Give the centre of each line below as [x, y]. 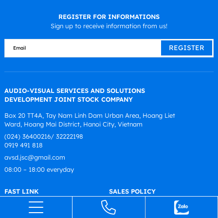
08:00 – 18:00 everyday [39, 170]
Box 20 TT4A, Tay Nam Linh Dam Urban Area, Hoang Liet [90, 115]
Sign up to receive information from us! [109, 26]
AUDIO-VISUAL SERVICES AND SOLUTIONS [74, 90]
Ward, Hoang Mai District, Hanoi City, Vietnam [73, 124]
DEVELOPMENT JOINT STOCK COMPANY [68, 99]
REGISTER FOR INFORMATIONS [109, 16]
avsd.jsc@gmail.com [35, 157]
